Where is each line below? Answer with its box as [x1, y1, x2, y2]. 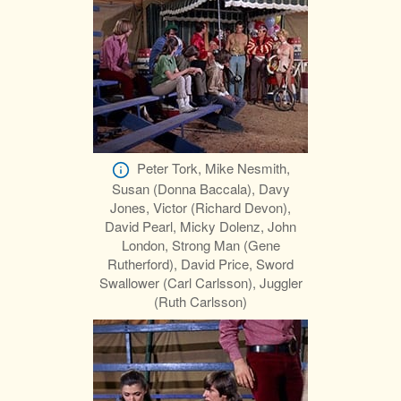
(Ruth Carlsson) [154, 291, 247, 311]
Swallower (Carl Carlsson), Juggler [98, 272, 303, 292]
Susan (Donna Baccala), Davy [111, 178, 290, 198]
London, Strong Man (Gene [121, 235, 280, 254]
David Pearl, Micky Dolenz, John [105, 216, 296, 235]
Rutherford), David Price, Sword [107, 253, 294, 273]
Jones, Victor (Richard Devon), [110, 197, 291, 217]
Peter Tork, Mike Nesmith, [136, 158, 290, 177]
